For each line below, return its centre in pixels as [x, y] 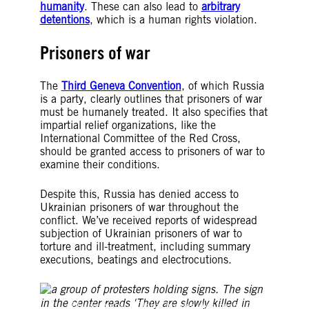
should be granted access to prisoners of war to [152, 151]
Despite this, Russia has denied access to [139, 194]
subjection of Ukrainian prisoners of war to [141, 233]
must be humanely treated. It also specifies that [153, 112]
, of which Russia [222, 86]
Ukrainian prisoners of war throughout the [139, 207]
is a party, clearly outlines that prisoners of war [151, 99]
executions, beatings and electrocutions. [141, 260]
